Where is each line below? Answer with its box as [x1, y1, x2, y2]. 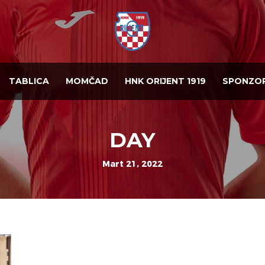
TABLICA [9, 76, 49, 87]
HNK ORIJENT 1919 [125, 76, 206, 87]
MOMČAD [66, 76, 108, 87]
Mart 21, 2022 [102, 159, 163, 170]
